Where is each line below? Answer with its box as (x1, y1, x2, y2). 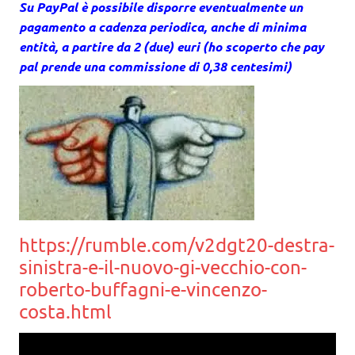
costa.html (19, 299, 112, 323)
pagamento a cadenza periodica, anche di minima (19, 17, 306, 35)
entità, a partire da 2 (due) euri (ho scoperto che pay (19, 37, 324, 55)
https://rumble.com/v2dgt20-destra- (19, 232, 334, 256)
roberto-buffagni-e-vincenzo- (19, 277, 267, 300)
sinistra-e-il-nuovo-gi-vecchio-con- (19, 254, 307, 278)
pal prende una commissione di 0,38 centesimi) (19, 57, 292, 74)
